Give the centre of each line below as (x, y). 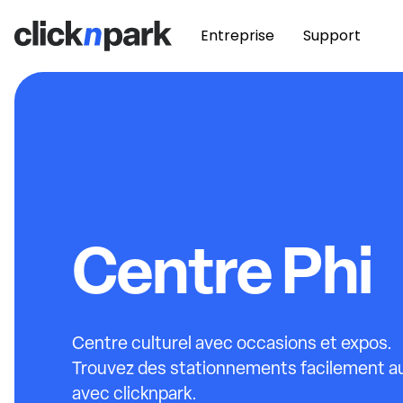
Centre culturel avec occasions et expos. (232, 343)
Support (332, 36)
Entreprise (237, 36)
